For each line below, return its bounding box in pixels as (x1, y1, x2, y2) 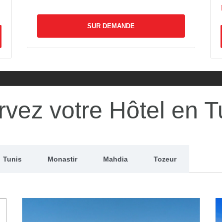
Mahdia (103, 155, 128, 163)
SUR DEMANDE (145, 32, 193, 40)
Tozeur (154, 155, 176, 163)
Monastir (48, 155, 77, 163)
